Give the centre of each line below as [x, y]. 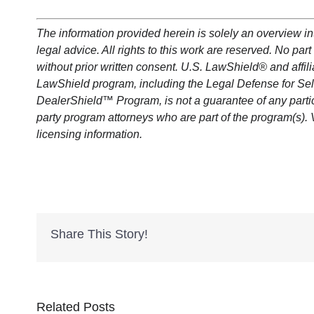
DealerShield [69, 100]
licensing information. [90, 134]
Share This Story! [99, 234]
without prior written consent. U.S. [121, 67]
